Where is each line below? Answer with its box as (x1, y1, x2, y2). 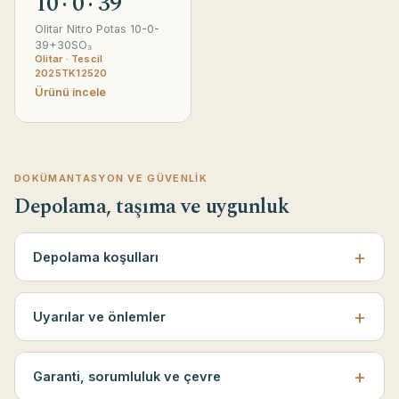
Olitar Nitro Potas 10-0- (35, 22, 159, 37)
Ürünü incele (35, 85, 106, 100)
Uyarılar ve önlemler (33, 309, 166, 325)
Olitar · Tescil (35, 53, 103, 66)
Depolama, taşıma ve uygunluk (14, 191, 289, 224)
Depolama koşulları (33, 249, 159, 265)
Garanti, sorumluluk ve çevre (33, 369, 221, 385)
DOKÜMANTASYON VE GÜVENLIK (14, 172, 208, 185)
